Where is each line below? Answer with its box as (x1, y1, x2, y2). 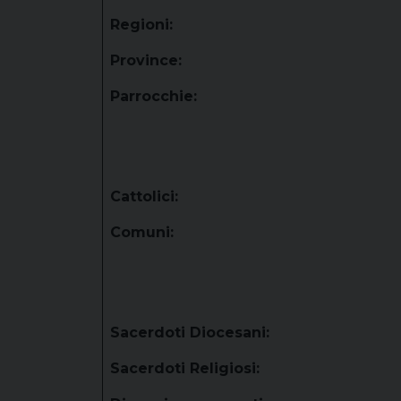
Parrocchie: (110, 88, 197, 105)
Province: (110, 52, 182, 69)
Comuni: (110, 224, 174, 241)
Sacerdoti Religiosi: (110, 360, 260, 377)
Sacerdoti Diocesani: (110, 324, 269, 341)
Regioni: (110, 16, 173, 33)
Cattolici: (110, 188, 178, 205)
